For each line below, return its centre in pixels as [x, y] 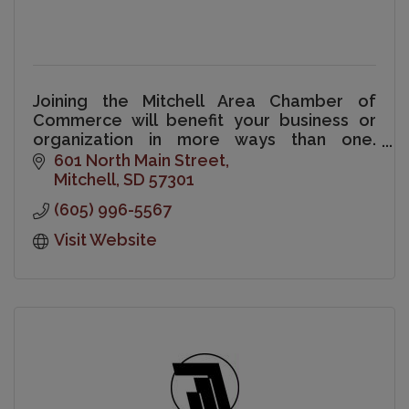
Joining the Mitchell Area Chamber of [204, 101]
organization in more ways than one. [204, 140]
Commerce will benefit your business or [204, 121]
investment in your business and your [204, 178]
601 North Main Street [139, 160]
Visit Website [105, 239]
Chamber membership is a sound [204, 159]
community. [78, 197]
